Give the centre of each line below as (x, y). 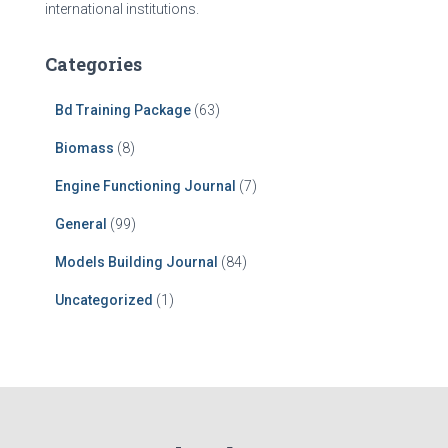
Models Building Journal (136, 262)
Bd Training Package (123, 110)
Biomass (84, 148)
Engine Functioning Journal (145, 186)
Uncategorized (104, 300)
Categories (93, 64)
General (81, 224)
